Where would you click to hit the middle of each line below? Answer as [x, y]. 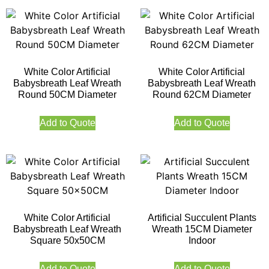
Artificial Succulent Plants [202, 218]
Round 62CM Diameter [202, 95]
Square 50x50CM [67, 241]
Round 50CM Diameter [67, 95]
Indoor [202, 241]
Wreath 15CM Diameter [202, 229]
